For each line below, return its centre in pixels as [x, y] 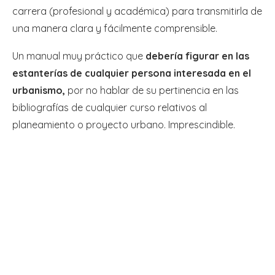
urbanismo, [39, 91]
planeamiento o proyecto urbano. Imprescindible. [124, 125]
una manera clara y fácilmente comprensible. [115, 29]
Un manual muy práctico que [79, 56]
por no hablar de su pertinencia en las [152, 91]
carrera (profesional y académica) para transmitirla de [137, 11]
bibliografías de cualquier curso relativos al [110, 108]
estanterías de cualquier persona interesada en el [132, 73]
